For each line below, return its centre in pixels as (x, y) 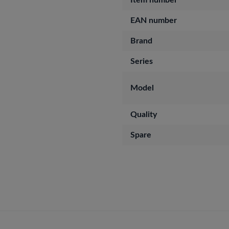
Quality (144, 114)
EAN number (154, 20)
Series (142, 61)
